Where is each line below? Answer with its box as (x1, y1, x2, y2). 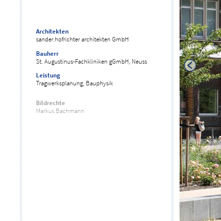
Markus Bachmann (36, 107, 85, 115)
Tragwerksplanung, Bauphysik (36, 79, 113, 87)
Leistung (36, 72, 61, 79)
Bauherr (36, 49, 59, 57)
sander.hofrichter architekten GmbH (36, 35, 129, 43)
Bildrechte (36, 99, 66, 107)
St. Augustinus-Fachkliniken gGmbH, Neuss (36, 57, 147, 65)
